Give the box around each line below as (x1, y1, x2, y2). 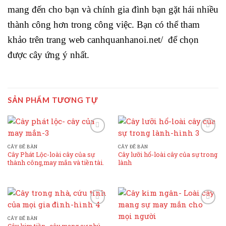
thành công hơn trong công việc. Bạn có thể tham (8, 19, 200, 30)
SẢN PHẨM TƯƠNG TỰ (8, 95, 98, 104)
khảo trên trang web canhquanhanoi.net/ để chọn (8, 34, 199, 45)
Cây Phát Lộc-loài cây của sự (7, 150, 95, 159)
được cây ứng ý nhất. (8, 49, 89, 61)
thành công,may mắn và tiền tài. (7, 158, 104, 167)
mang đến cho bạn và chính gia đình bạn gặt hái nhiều (8, 4, 218, 15)
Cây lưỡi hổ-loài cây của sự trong (118, 150, 217, 159)
